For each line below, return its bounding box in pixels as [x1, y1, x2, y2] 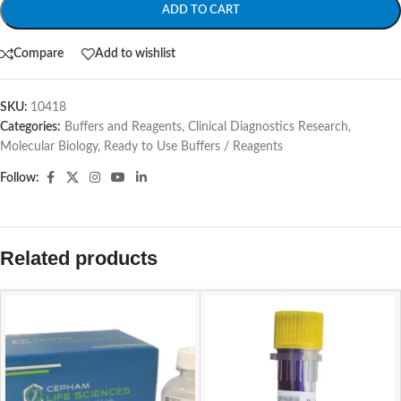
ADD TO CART [161, 4, 240, 16]
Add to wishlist [95, 47, 175, 60]
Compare [13, 47, 64, 60]
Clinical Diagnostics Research [188, 120, 348, 133]
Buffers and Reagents [64, 120, 182, 133]
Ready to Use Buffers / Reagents [104, 140, 283, 153]
